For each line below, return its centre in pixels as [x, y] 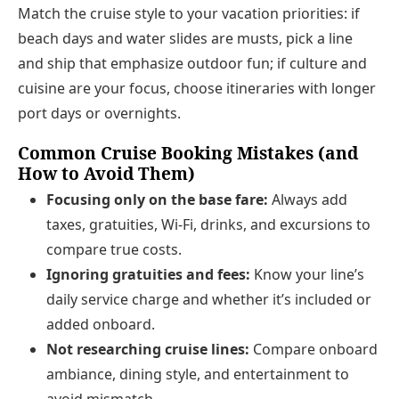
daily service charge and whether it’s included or [209, 300]
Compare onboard [313, 350]
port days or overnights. [99, 113]
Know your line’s [307, 275]
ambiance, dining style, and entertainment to [198, 375]
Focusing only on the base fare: [157, 200]
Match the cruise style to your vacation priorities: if [189, 13]
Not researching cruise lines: [148, 350]
